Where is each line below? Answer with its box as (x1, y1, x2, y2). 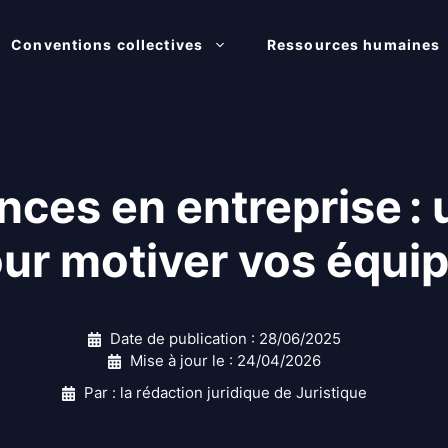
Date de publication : (109, 329, 259, 348)
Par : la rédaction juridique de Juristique (83, 383, 367, 402)
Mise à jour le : (129, 351, 237, 370)
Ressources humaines (267, 36, 441, 53)
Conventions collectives (11, 36, 204, 53)
